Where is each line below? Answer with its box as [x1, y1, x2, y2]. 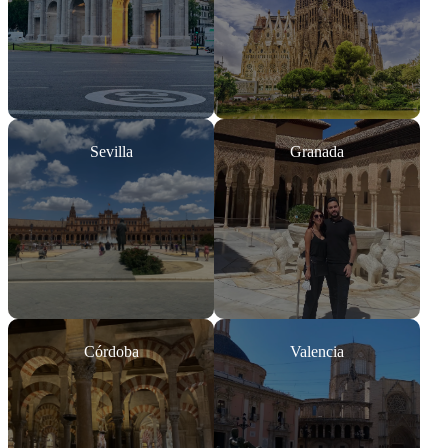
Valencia [290, 343, 344, 360]
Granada [290, 143, 344, 160]
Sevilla [89, 143, 133, 160]
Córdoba [83, 343, 139, 360]
